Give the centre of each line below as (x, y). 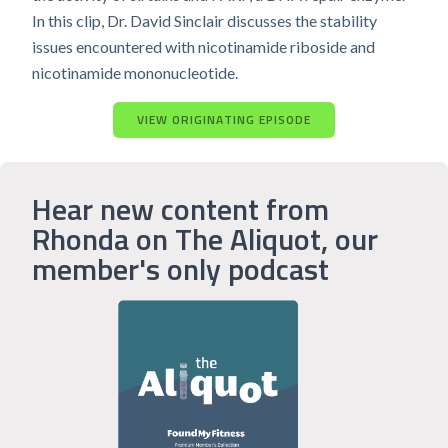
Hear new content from (180, 209)
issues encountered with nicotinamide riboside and (203, 46)
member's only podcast (180, 269)
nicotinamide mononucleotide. (135, 72)
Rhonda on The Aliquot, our (205, 239)
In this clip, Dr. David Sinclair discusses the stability (204, 20)
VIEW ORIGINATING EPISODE (224, 119)
